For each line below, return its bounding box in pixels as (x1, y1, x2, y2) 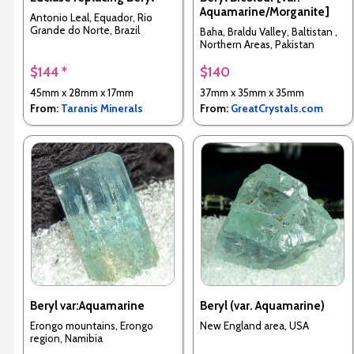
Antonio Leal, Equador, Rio (29, 10, 153, 24)
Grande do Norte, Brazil (29, 23, 140, 36)
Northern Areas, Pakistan (199, 37, 314, 51)
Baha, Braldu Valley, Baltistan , (199, 24, 337, 38)
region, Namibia (29, 331, 103, 345)
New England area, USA (199, 318, 309, 332)
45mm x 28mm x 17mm (29, 86, 134, 100)
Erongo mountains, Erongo (29, 318, 153, 332)
